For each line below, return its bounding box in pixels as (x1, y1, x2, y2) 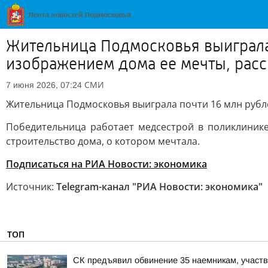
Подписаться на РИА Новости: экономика (6, 157, 207, 170)
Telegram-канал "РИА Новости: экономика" (56, 180, 263, 193)
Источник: (6, 180, 56, 193)
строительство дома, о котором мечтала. (6, 135, 200, 148)
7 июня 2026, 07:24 (6, 80, 82, 90)
